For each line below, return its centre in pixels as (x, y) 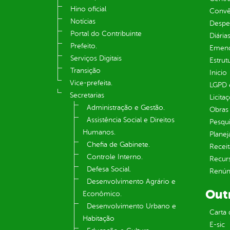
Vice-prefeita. (91, 83)
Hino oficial (88, 9)
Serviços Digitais (96, 59)
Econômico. (102, 194)
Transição (85, 71)
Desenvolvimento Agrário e (131, 182)
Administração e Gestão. (126, 108)
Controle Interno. (115, 157)
